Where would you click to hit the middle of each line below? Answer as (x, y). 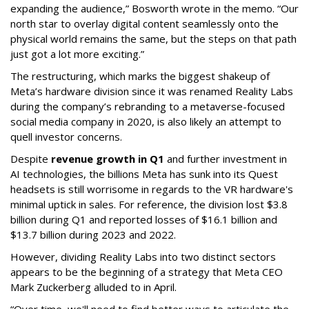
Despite (31, 159)
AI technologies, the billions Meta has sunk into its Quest (144, 174)
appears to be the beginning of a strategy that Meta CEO (147, 272)
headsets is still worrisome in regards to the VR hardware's (152, 189)
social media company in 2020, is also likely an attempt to (146, 122)
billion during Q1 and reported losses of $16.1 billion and (144, 220)
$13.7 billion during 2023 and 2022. (93, 235)
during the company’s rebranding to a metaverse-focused (148, 107)
